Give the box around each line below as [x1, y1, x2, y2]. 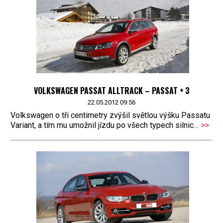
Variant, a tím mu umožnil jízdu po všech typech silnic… [10, 120, 199, 130]
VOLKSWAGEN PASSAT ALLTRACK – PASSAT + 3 [33, 85, 190, 97]
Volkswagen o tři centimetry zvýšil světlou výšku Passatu [10, 110, 210, 120]
